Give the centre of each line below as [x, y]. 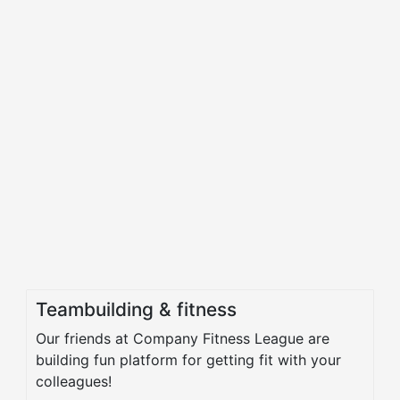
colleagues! [74, 382]
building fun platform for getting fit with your [188, 360]
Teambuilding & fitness [136, 310]
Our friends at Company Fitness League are [183, 339]
